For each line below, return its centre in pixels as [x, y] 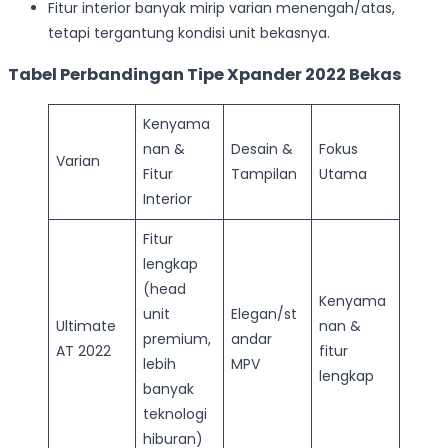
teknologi [175, 413]
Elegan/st [264, 313]
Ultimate [86, 325]
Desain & [262, 148]
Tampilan [264, 173]
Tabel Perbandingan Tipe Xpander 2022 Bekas [205, 75]
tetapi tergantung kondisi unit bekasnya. [189, 33]
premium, [177, 338]
